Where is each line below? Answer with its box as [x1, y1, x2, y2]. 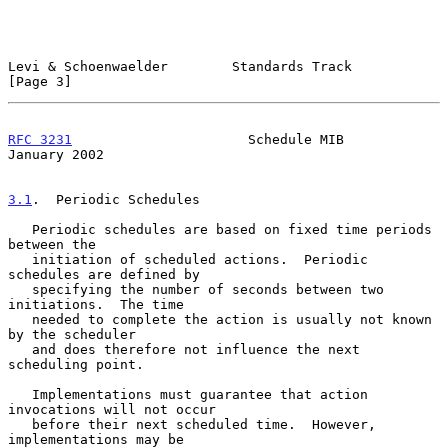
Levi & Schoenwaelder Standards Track [8, 58, 352, 74]
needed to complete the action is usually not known [8, 311, 32, 327]
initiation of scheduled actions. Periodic [8, 251, 32, 267]
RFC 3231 [8, 131, 72, 147]
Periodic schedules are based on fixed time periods [8, 221, 32, 237]
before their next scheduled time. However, [8, 416, 32, 432]
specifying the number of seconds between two [8, 281, 32, 297]
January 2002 [8, 146, 104, 162]
